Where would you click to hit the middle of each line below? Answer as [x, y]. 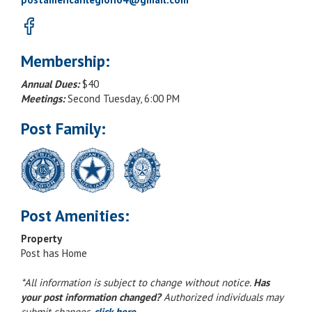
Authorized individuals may [222, 297]
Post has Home [54, 253]
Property [41, 238]
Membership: [65, 61]
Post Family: [63, 128]
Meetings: [43, 98]
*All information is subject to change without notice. [137, 282]
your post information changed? [91, 297]
